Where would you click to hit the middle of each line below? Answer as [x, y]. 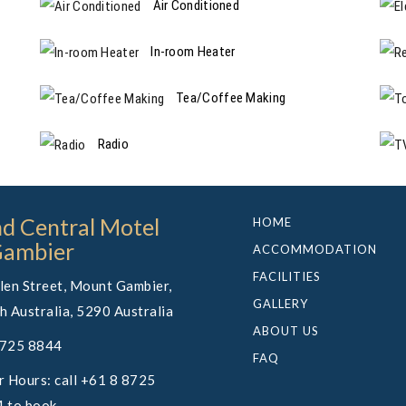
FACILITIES [287, 276]
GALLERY [280, 303]
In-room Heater [193, 51]
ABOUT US [286, 330]
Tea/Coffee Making [231, 97]
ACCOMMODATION [315, 249]
